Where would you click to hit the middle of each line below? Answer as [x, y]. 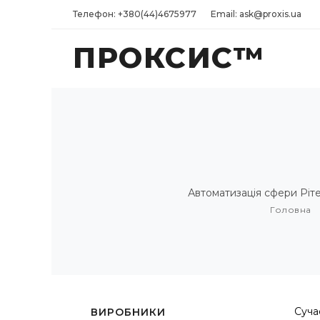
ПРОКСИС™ [169, 57]
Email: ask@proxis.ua [256, 14]
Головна [291, 210]
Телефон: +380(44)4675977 [135, 14]
